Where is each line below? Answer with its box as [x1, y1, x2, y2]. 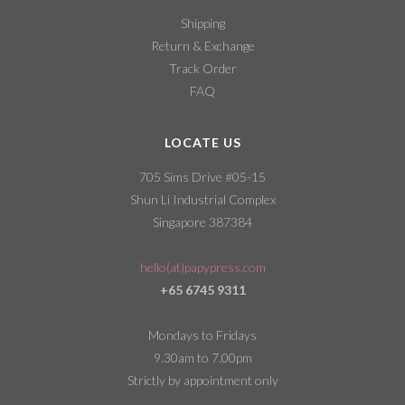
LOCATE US [164, 134, 241, 150]
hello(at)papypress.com [139, 259, 266, 276]
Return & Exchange [150, 37, 255, 53]
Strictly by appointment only [127, 372, 278, 389]
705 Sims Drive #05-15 [139, 169, 266, 185]
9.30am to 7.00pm [153, 350, 252, 366]
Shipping [180, 14, 225, 31]
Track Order [168, 60, 237, 76]
